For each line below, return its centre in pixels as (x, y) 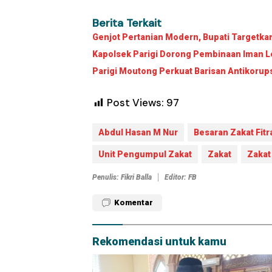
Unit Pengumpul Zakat (145, 155)
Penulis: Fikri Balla (122, 178)
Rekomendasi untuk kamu (159, 242)
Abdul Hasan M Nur (138, 133)
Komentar (134, 203)
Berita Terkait (127, 23)
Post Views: (135, 103)
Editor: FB (181, 178)
